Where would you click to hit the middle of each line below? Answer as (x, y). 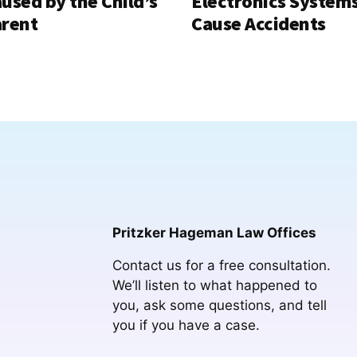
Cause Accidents (259, 24)
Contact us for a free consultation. (221, 266)
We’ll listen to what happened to (214, 286)
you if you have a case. (186, 326)
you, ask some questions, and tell (219, 306)
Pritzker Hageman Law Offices (214, 233)
